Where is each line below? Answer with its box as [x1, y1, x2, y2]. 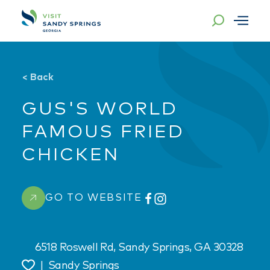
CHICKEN [22, 146, 119, 164]
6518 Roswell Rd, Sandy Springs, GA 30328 [34, 242, 243, 253]
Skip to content [14, 14, 105, 27]
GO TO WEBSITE [45, 193, 142, 202]
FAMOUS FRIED [22, 124, 184, 141]
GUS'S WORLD [22, 101, 178, 118]
